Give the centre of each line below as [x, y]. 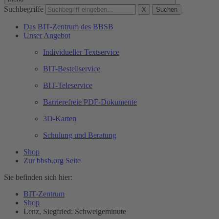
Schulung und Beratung [80, 135]
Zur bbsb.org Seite [52, 161]
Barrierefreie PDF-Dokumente [90, 102]
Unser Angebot [47, 35]
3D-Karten [60, 119]
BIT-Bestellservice [72, 69]
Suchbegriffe [24, 9]
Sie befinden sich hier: [38, 177]
